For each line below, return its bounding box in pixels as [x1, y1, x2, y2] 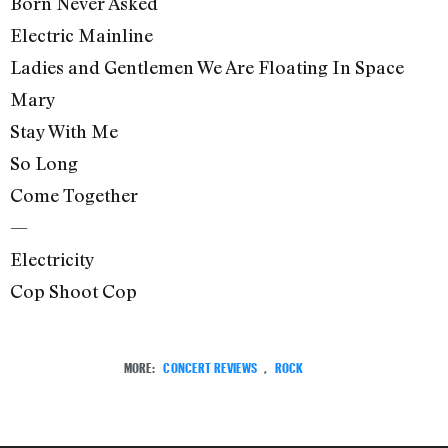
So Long [10, 151, 78, 174]
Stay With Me [10, 119, 118, 142]
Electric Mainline [10, 23, 153, 46]
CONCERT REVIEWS [163, 355, 258, 377]
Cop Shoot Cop [10, 279, 137, 302]
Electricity [10, 247, 95, 270]
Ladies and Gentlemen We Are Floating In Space [10, 55, 404, 78]
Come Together [10, 183, 138, 206]
